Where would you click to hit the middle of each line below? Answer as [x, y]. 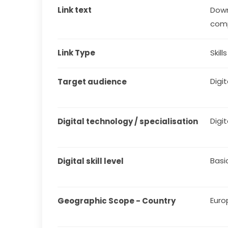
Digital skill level [91, 161]
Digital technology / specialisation [128, 122]
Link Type [77, 53]
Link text [75, 10]
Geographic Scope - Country [117, 201]
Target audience [92, 82]
